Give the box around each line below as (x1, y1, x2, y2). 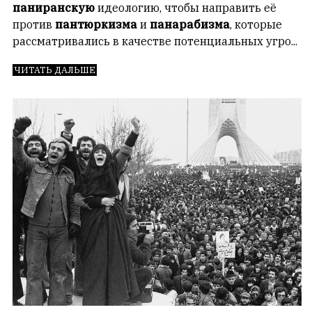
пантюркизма (52, 17, 137, 31)
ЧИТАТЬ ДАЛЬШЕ (14, 63, 95, 76)
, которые (230, 17, 282, 31)
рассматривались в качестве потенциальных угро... (13, 33, 297, 48)
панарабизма (150, 17, 230, 31)
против (13, 17, 52, 31)
